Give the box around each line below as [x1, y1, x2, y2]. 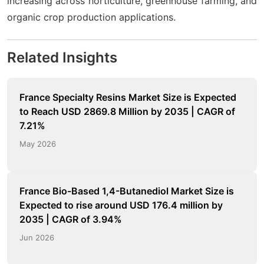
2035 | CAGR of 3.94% [19, 213, 122, 225]
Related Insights [7, 48, 117, 66]
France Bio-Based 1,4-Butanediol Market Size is [19, 184, 234, 197]
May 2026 [19, 138, 56, 148]
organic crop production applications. [7, 11, 176, 23]
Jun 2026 [19, 232, 54, 242]
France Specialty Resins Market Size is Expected [19, 91, 236, 103]
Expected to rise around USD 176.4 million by [19, 199, 223, 211]
